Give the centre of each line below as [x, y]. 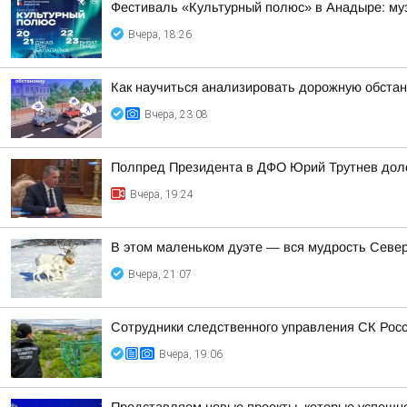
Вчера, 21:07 [160, 274]
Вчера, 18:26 [160, 35]
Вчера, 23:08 [176, 114]
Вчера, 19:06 [191, 354]
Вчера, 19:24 [162, 194]
